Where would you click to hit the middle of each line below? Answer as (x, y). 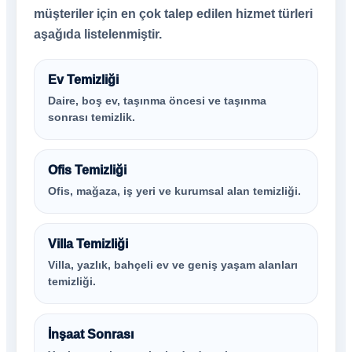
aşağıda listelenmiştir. (98, 34)
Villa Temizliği (88, 244)
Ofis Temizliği (87, 170)
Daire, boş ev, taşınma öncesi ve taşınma (157, 101)
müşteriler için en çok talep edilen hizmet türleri (173, 14)
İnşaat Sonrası (91, 334)
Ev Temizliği (83, 80)
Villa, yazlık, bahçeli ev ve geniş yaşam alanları (173, 265)
